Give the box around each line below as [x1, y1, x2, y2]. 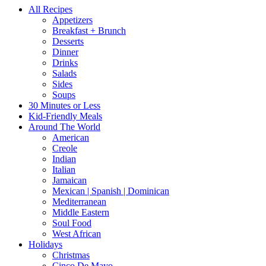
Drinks [52, 57, 78, 68]
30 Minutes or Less [28, 100, 100, 110]
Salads [52, 68, 77, 78]
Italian [52, 164, 75, 175]
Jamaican [52, 175, 87, 185]
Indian [52, 153, 76, 164]
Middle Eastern [52, 207, 109, 217]
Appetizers [52, 14, 93, 25]
